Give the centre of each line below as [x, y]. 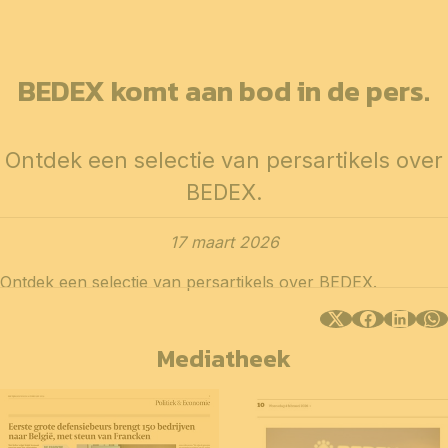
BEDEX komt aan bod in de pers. [224, 90]
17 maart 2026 [224, 241]
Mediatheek [224, 358]
